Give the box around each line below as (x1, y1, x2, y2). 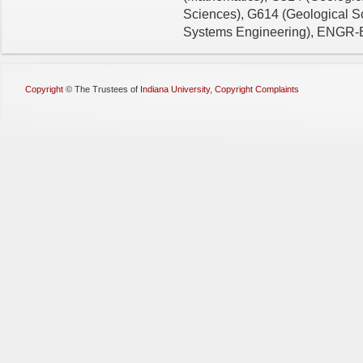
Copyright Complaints (215, 84, 299, 94)
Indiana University (140, 84, 210, 94)
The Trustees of (75, 84, 140, 94)
